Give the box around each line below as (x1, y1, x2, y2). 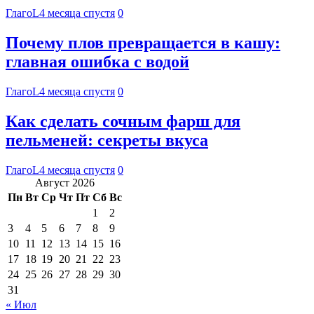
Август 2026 (35, 176, 95, 189)
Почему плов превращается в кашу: (6, 34, 280, 53)
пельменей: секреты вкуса (6, 130, 208, 149)
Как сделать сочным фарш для (6, 111, 240, 130)
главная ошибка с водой (6, 53, 189, 71)
